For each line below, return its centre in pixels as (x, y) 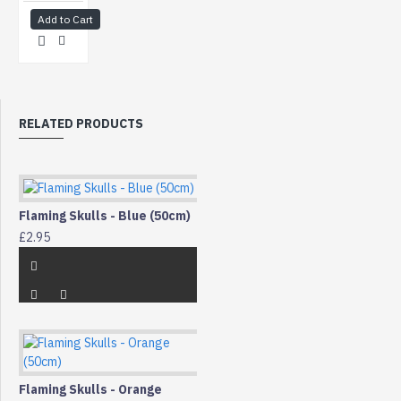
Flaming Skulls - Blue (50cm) (105, 215)
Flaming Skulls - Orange (90, 389)
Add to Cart (65, 19)
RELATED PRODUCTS (81, 123)
